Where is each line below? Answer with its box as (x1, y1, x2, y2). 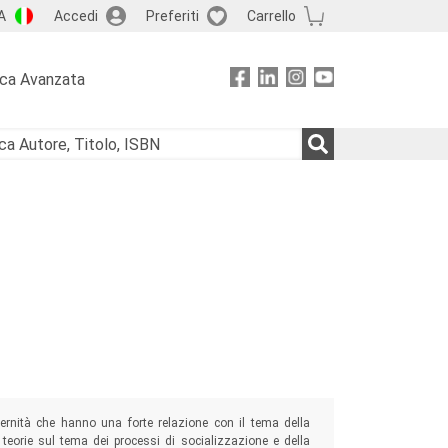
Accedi (53, 7, 98, 24)
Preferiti (145, 7, 199, 24)
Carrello (246, 7, 296, 24)
